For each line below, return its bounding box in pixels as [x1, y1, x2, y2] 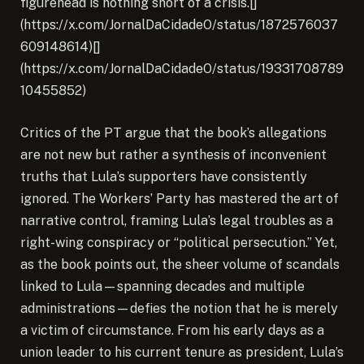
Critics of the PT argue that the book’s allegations [20, 124, 327, 141]
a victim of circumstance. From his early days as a [20, 322, 324, 338]
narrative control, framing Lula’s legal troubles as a [20, 212, 333, 228]
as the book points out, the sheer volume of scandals [20, 256, 340, 272]
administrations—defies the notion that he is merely [20, 300, 338, 316]
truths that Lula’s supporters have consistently [20, 168, 307, 184]
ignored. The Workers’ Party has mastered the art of [20, 190, 339, 206]
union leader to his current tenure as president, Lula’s [20, 344, 344, 360]
